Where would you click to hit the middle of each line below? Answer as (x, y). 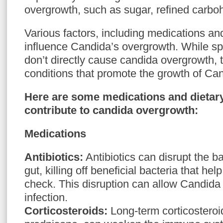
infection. (46, 197)
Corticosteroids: (66, 211)
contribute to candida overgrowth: (111, 110)
